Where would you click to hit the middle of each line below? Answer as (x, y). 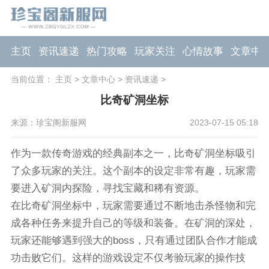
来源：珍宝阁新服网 (48, 123)
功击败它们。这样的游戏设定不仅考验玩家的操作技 (128, 258)
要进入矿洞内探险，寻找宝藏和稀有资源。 (107, 189)
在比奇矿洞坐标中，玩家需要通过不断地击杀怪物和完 (133, 206)
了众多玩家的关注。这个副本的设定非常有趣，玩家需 (133, 171)
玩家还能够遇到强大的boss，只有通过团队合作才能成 (134, 241)
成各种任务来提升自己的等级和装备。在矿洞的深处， (133, 223)
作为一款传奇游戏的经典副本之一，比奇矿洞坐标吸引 (133, 154)
